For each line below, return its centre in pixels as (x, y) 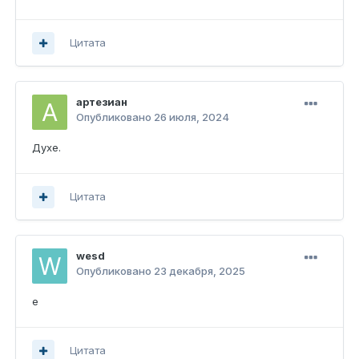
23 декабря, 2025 (200, 271)
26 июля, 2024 (192, 117)
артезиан (102, 102)
